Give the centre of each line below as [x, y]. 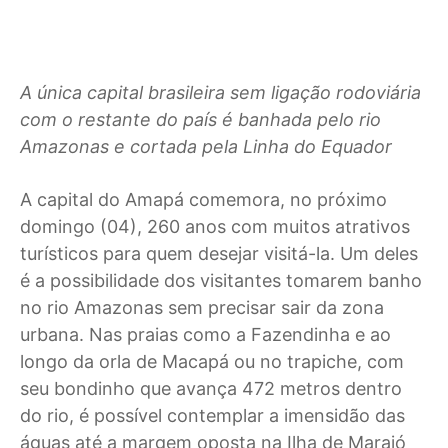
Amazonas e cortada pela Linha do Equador [206, 146]
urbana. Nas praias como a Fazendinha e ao [205, 334]
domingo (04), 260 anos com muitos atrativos [215, 226]
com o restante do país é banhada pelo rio [200, 119]
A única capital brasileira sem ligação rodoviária [220, 92]
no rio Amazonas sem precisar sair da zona [202, 307]
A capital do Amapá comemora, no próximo [203, 199]
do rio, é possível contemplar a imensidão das [212, 415]
